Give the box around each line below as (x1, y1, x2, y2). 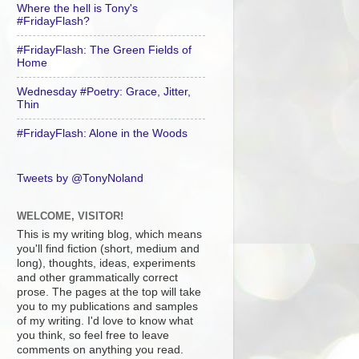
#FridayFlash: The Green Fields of (17, 43, 192, 56)
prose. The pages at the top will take (17, 285, 201, 298)
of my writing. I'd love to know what (17, 314, 193, 327)
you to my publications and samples (17, 300, 198, 313)
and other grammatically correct (17, 271, 178, 284)
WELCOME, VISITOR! (17, 210, 123, 222)
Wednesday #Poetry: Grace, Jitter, (17, 85, 191, 98)
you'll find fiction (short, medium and (17, 242, 200, 255)
